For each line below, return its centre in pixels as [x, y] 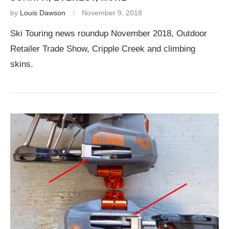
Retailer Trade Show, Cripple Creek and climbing [103, 49]
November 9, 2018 [112, 13]
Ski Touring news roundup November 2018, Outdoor [109, 33]
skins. [22, 64]
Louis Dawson [43, 13]
